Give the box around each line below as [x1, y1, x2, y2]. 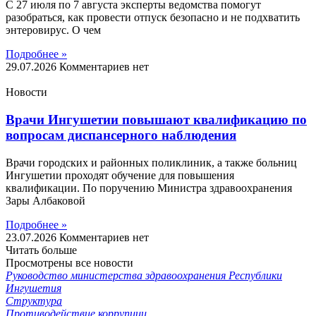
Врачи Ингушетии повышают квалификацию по [6, 111, 307, 127]
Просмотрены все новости [6, 256, 133, 269]
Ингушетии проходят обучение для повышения [6, 169, 234, 181]
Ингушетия [6, 281, 61, 294]
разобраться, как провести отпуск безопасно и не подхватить [6, 11, 300, 24]
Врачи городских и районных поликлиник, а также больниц [6, 156, 297, 169]
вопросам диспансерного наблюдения [6, 127, 236, 142]
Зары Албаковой [6, 194, 85, 207]
